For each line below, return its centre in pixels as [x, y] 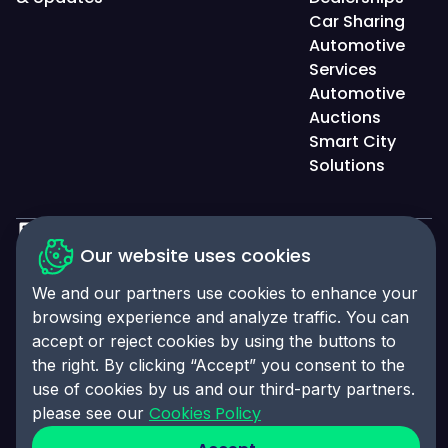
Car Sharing [357, 21]
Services [343, 69]
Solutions [347, 165]
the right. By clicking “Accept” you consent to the [218, 365]
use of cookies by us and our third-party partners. [223, 389]
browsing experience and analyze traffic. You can [220, 317]
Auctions [345, 117]
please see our [90, 413]
